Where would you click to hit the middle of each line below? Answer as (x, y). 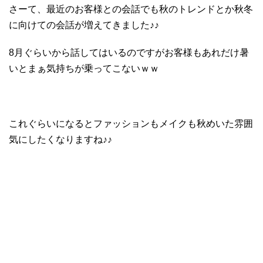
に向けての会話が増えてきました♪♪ (84, 25)
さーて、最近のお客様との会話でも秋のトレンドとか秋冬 (131, 9)
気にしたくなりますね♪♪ (60, 139)
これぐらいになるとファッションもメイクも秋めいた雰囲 (131, 123)
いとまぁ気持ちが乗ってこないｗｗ (84, 68)
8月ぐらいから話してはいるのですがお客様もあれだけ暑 (129, 52)
